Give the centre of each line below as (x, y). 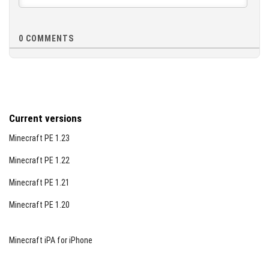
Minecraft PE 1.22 (39, 160)
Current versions (45, 118)
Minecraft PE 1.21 (39, 183)
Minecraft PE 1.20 (39, 205)
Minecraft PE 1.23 (39, 138)
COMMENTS (49, 38)
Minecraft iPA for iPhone (51, 240)
